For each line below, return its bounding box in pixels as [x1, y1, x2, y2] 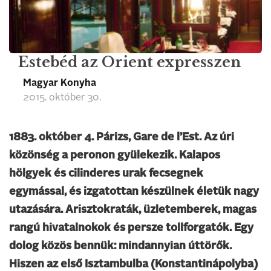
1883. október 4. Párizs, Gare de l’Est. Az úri [9, 132, 234, 143]
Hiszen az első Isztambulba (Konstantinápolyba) [9, 259, 258, 270]
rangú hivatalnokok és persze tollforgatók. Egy [9, 223, 253, 233]
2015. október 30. [23, 93, 101, 103]
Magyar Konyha [23, 79, 96, 88]
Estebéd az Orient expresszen [18, 54, 241, 71]
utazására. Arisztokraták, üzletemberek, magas [9, 204, 256, 215]
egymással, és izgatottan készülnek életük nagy [9, 186, 259, 197]
